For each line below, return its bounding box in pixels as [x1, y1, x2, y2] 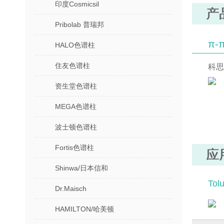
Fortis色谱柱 [55, 143, 94, 151]
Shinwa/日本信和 [55, 164, 108, 172]
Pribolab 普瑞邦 [55, 20, 104, 28]
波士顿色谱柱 [55, 123, 97, 131]
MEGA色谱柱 [55, 102, 96, 110]
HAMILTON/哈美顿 [55, 205, 114, 213]
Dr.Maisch [55, 184, 86, 192]
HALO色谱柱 [55, 41, 95, 49]
